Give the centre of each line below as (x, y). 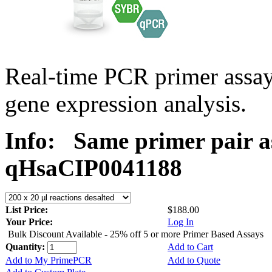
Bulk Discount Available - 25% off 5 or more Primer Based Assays (136, 234)
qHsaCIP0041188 (93, 168)
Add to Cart (190, 246)
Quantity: (26, 246)
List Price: (28, 209)
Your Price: (29, 222)
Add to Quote (194, 260)
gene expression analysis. (126, 103)
